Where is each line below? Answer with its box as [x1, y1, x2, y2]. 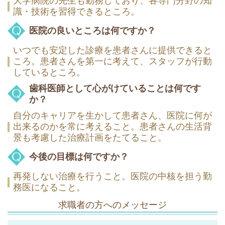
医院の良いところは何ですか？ [29, 25, 156, 37]
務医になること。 [13, 182, 85, 193]
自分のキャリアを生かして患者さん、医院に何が [13, 110, 212, 122]
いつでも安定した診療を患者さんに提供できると [13, 45, 212, 56]
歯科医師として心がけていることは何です [29, 83, 201, 94]
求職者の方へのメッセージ [58, 199, 167, 211]
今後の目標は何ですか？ [29, 151, 129, 163]
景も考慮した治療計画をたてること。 [13, 132, 167, 144]
